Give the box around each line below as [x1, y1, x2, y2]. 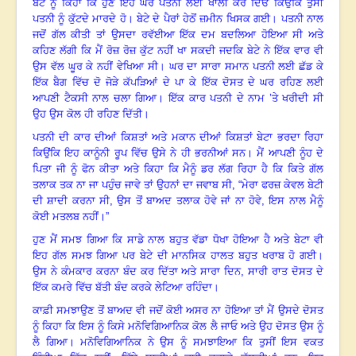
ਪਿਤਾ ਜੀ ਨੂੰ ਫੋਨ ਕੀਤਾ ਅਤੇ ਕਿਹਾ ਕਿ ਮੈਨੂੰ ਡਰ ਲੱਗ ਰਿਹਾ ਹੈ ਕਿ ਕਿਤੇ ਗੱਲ [33, 163, 323, 176]
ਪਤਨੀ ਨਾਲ [281, 13, 324, 25]
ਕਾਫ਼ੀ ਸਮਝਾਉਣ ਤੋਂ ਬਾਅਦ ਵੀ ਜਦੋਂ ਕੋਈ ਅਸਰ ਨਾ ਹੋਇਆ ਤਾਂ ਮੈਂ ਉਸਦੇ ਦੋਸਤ [33, 304, 323, 317]
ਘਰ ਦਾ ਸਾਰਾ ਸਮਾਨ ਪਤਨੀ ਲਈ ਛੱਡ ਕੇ [168, 60, 324, 73]
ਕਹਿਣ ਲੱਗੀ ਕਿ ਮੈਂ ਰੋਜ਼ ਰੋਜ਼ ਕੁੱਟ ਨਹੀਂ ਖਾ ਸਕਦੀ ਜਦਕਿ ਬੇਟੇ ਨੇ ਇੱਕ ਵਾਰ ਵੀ [33, 44, 323, 57]
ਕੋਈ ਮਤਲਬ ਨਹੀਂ [33, 211, 99, 223]
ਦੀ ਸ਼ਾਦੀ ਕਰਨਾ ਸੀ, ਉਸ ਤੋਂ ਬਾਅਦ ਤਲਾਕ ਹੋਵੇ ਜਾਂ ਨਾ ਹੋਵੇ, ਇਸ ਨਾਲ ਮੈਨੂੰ [33, 195, 323, 207]
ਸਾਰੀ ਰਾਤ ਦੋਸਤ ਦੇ [248, 265, 324, 278]
